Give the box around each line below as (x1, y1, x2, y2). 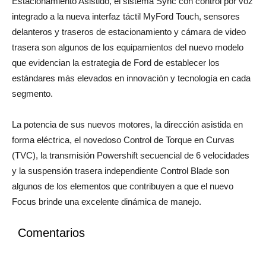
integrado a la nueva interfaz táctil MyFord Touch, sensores (12, 26, 240, 37)
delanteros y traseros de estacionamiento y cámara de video (12, 42, 246, 52)
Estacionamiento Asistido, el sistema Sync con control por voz (12, 11, 253, 21)
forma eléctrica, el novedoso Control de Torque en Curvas (12, 150, 235, 160)
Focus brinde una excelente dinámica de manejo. (12, 211, 201, 222)
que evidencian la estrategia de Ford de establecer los (12, 72, 220, 83)
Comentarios (18, 241, 85, 255)
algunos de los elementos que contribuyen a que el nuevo (12, 196, 233, 207)
